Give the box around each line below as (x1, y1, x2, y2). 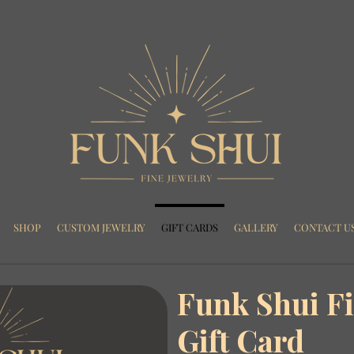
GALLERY (234, 220, 278, 234)
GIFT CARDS (161, 220, 218, 234)
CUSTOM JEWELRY (57, 220, 145, 234)
